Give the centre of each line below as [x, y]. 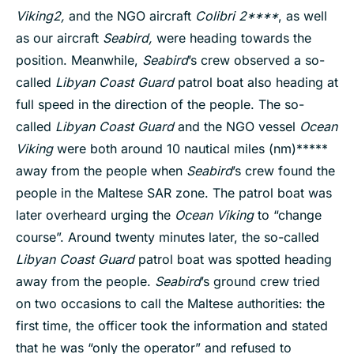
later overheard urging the [95, 215]
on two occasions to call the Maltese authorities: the [170, 304]
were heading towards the [234, 38]
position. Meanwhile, [79, 60]
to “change [288, 215]
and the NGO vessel [237, 127]
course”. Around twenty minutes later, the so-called [168, 237]
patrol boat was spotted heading [233, 260]
